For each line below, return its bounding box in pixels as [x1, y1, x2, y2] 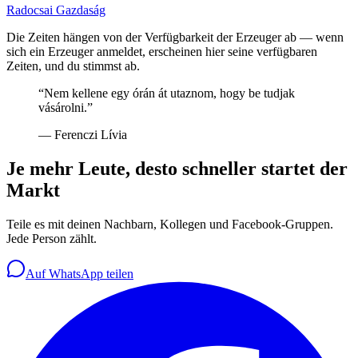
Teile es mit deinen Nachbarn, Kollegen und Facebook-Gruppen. [6, 217, 333, 232]
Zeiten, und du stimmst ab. [6, 59, 140, 74]
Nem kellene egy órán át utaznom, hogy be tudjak [44, 86, 295, 101]
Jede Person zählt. [6, 232, 97, 246]
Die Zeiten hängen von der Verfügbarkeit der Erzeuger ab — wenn [6, 30, 344, 45]
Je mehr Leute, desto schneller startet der [6, 158, 348, 180]
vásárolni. [38, 101, 87, 115]
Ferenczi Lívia [54, 128, 127, 142]
